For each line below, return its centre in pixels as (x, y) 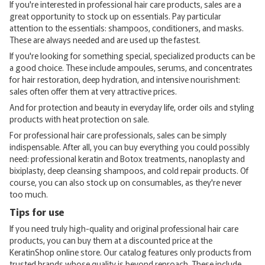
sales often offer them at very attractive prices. (93, 91)
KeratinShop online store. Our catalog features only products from (130, 252)
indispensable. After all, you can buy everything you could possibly (130, 146)
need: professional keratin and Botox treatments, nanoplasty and (127, 158)
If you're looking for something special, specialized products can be (132, 55)
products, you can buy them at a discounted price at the (111, 240)
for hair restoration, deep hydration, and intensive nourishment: (125, 79)
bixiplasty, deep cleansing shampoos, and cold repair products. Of (129, 170)
